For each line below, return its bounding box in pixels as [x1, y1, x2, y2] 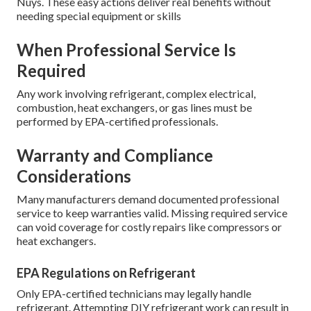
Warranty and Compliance [17, 145, 213, 166]
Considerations [17, 166, 131, 187]
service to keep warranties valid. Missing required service [17, 206, 287, 220]
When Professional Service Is [17, 40, 236, 60]
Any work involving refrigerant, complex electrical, [17, 87, 255, 101]
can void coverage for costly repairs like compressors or [17, 220, 282, 234]
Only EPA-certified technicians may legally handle [17, 287, 251, 301]
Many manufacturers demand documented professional [17, 192, 279, 206]
